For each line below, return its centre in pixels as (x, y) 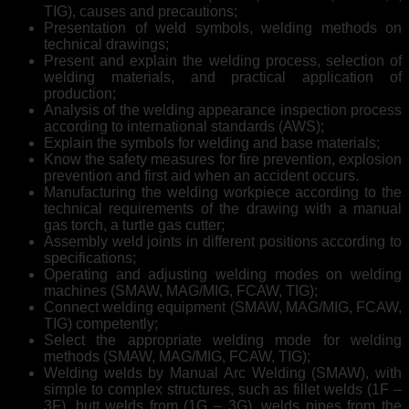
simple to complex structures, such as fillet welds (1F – (223, 389)
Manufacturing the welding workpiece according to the (223, 192)
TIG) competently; (101, 323)
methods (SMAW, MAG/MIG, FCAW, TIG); (177, 356)
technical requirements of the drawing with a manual (223, 208)
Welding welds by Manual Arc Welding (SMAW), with (223, 372)
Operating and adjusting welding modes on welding (223, 274)
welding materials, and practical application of (223, 77)
